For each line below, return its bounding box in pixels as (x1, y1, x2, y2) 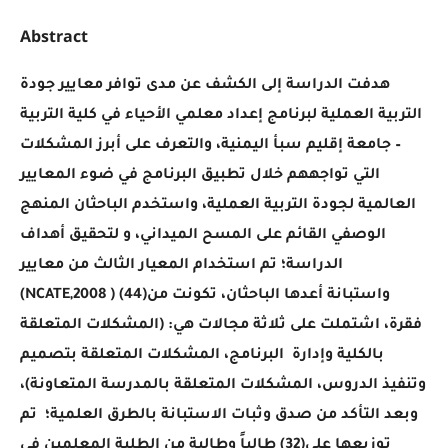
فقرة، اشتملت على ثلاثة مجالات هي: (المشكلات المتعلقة (19, 317, 422, 334)
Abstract (19, 24, 88, 47)
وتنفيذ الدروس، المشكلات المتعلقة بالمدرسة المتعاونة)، (19, 377, 426, 394)
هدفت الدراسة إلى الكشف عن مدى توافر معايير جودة (19, 77, 390, 94)
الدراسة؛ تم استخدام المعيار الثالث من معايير (19, 257, 343, 274)
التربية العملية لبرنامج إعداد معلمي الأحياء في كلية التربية (19, 107, 422, 124)
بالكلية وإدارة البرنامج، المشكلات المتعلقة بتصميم (19, 347, 384, 364)
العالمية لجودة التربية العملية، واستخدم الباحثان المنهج (19, 197, 416, 214)
